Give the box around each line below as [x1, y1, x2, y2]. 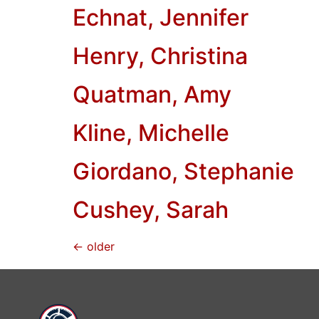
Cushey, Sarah [73, 195, 229, 224]
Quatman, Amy [73, 80, 231, 108]
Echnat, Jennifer [73, 3, 249, 31]
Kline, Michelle [73, 118, 229, 147]
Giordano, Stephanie [73, 157, 294, 185]
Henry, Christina [73, 41, 248, 70]
